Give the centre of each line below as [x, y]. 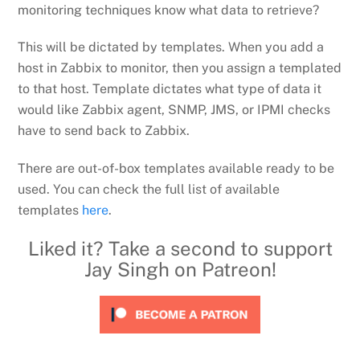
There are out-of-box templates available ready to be [176, 169]
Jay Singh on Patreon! [180, 269]
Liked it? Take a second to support [180, 248]
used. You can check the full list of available [149, 190]
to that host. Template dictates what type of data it [170, 89]
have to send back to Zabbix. [104, 131]
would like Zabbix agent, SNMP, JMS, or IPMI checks [174, 110]
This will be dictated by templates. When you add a [171, 47]
